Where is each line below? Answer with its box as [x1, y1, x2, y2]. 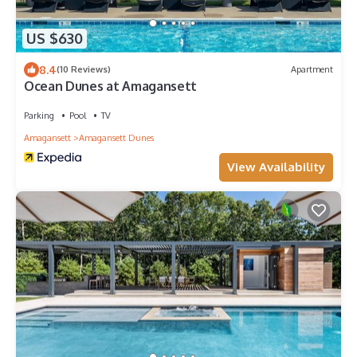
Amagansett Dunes [79, 131, 154, 143]
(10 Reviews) [57, 64, 111, 76]
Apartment [291, 64, 333, 76]
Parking [24, 109, 54, 121]
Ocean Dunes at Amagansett [24, 77, 197, 94]
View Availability [227, 159, 325, 175]
